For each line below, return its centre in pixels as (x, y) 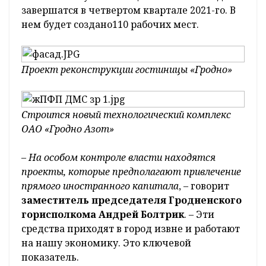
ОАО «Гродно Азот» (68, 129)
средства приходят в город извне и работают (131, 229)
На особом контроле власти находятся (122, 158)
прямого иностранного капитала (100, 186)
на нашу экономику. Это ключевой (106, 243)
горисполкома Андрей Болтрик (103, 215)
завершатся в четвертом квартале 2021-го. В (129, 10)
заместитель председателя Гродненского (132, 200)
